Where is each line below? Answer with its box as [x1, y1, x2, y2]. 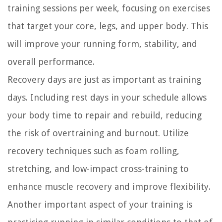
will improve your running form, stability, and [7, 39, 197, 50]
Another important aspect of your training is [7, 199, 192, 210]
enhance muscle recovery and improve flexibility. [7, 181, 211, 192]
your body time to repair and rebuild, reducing [7, 110, 202, 121]
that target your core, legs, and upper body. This [7, 21, 208, 32]
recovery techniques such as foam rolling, [7, 146, 179, 157]
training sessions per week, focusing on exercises [7, 3, 210, 14]
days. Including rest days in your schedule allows [7, 92, 207, 103]
